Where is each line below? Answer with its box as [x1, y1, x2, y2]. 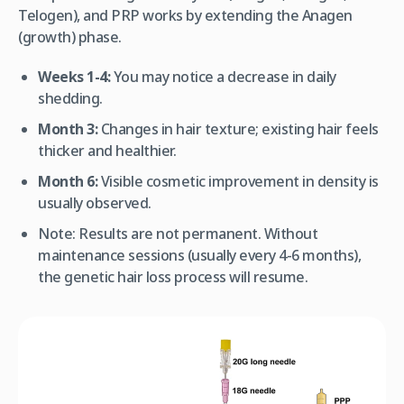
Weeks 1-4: [38, 67, 111, 87]
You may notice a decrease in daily [110, 67, 336, 87]
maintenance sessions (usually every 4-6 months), [38, 245, 362, 266]
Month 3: [38, 119, 98, 140]
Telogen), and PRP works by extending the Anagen [18, 5, 353, 26]
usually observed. [38, 193, 151, 214]
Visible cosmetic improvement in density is [97, 171, 379, 192]
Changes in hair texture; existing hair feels [97, 119, 379, 140]
